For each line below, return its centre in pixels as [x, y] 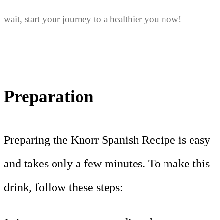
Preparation [51, 96]
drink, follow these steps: [64, 187]
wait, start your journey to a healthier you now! [93, 19]
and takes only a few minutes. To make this [107, 163]
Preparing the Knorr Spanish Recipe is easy [107, 140]
